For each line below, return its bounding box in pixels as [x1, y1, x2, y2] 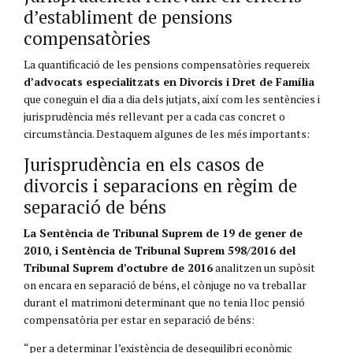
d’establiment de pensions [24, 4, 232, 29]
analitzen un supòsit [213, 260, 315, 276]
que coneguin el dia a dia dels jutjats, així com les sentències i [24, 91, 320, 106]
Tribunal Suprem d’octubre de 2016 [24, 260, 213, 276]
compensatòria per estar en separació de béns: [24, 312, 255, 328]
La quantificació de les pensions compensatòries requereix [24, 56, 310, 72]
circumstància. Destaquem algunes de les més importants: [24, 125, 310, 141]
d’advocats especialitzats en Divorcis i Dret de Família [24, 73, 314, 89]
